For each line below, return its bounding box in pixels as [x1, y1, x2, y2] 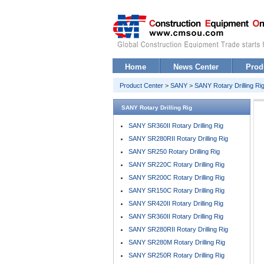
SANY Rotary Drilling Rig [121, 104, 192, 111]
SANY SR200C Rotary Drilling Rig [128, 174, 225, 181]
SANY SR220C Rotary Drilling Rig [128, 161, 225, 168]
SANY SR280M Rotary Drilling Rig [128, 239, 225, 246]
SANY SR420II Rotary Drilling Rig [128, 200, 223, 207]
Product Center [120, 82, 163, 89]
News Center [173, 62, 219, 71]
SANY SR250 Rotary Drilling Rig [128, 148, 220, 155]
